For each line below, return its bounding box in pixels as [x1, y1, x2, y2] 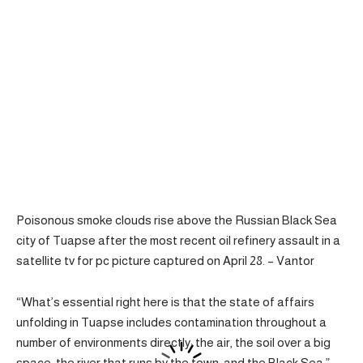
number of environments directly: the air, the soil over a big [16, 335, 331, 349]
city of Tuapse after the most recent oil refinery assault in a [16, 233, 340, 248]
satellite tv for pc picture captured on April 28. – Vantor [16, 254, 314, 268]
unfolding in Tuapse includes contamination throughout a [16, 314, 327, 329]
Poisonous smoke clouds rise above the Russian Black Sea [16, 213, 337, 228]
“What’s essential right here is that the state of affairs [16, 294, 314, 309]
